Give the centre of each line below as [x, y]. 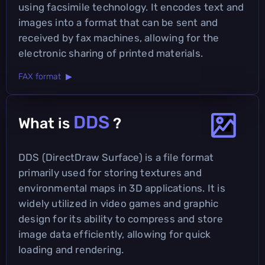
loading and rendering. [71, 249]
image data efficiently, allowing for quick [115, 234]
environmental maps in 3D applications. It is [122, 188]
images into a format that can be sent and [118, 22]
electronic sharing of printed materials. [111, 53]
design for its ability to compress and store [121, 219]
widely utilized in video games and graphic [119, 203]
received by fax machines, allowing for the [119, 38]
